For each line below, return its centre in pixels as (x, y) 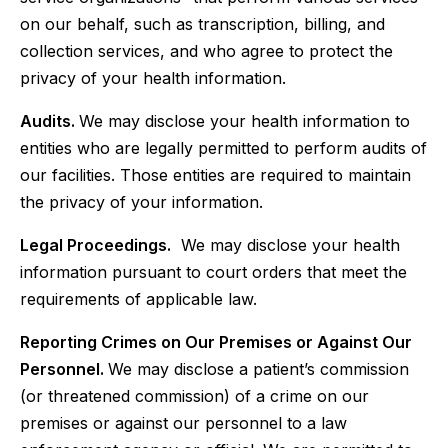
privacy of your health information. (153, 78)
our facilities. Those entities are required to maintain (215, 175)
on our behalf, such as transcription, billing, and (202, 24)
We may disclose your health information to (244, 121)
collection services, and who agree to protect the (206, 51)
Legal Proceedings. (95, 245)
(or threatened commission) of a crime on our (194, 396)
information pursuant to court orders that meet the (213, 272)
